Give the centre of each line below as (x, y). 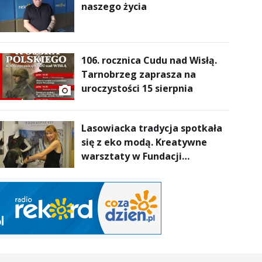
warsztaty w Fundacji (132, 156)
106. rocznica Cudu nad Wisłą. (149, 60)
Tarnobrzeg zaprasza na (139, 74)
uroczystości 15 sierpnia (137, 88)
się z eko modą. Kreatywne (144, 142)
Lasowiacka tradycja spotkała (152, 128)
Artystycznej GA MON (133, 170)
